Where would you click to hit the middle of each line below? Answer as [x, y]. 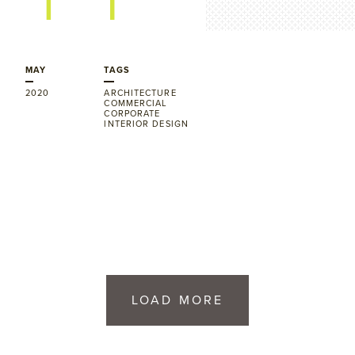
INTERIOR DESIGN [146, 124]
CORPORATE [132, 113]
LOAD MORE [177, 301]
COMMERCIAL [136, 103]
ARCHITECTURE [140, 93]
